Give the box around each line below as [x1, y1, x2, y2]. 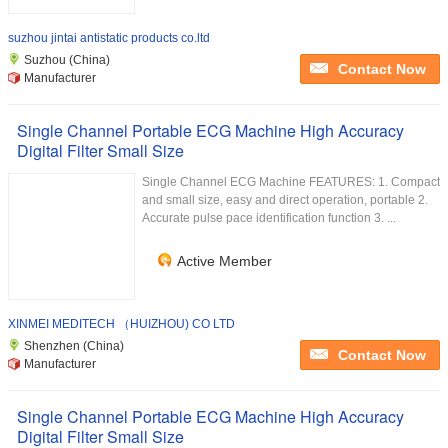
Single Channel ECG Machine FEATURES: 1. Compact [142, 175, 440, 189]
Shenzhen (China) [24, 339, 124, 353]
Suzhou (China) [24, 53, 110, 67]
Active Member [177, 253, 272, 269]
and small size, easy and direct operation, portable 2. [142, 193, 428, 207]
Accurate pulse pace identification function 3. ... [142, 211, 396, 225]
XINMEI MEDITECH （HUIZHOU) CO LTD [8, 317, 235, 331]
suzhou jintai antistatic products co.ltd [8, 31, 210, 45]
